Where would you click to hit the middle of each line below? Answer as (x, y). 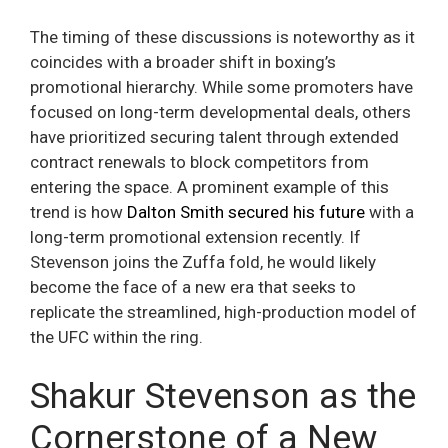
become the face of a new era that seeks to (193, 287)
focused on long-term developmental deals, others (220, 112)
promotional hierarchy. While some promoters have (221, 87)
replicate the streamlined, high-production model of (223, 312)
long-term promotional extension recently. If (195, 237)
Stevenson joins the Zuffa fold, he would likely (203, 262)
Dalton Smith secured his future (246, 212)
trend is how (78, 212)
